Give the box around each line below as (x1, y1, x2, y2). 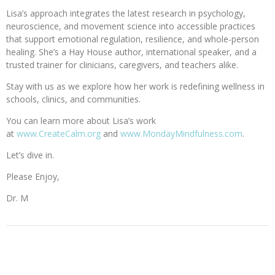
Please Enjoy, (6, 170, 60, 182)
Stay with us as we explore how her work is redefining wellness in (6, 80, 265, 92)
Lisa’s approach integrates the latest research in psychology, (6, 7, 246, 19)
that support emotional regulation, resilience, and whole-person (6, 33, 259, 45)
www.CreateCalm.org (17, 127, 101, 139)
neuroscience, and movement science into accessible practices (6, 20, 255, 32)
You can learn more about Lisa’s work (6, 114, 156, 126)
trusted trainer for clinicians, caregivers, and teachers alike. (6, 58, 238, 71)
